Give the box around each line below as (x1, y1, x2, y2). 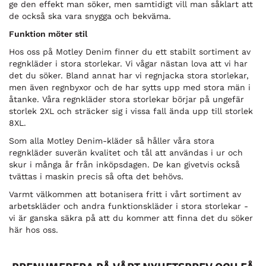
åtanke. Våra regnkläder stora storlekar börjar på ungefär (9, 94, 244, 104)
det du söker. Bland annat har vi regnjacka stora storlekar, (9, 71, 249, 81)
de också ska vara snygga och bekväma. (9, 11, 171, 21)
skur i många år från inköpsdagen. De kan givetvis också (9, 160, 240, 170)
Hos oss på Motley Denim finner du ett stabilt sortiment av (9, 47, 251, 57)
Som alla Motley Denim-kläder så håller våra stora (9, 136, 214, 146)
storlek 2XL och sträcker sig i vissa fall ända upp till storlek (9, 106, 253, 116)
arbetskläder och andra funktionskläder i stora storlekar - (9, 201, 248, 211)
